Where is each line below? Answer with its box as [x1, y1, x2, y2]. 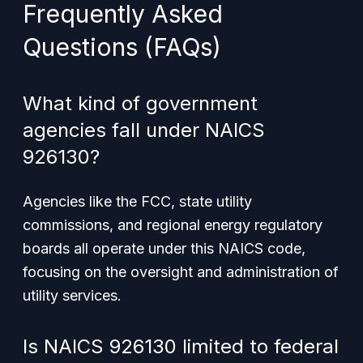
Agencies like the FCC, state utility [23, 193, 252, 210]
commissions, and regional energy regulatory [23, 216, 322, 233]
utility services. [23, 287, 122, 304]
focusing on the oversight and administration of [23, 263, 339, 280]
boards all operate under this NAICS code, [23, 240, 305, 257]
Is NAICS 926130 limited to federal [23, 335, 339, 358]
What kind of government [23, 92, 258, 115]
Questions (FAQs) [23, 32, 221, 62]
